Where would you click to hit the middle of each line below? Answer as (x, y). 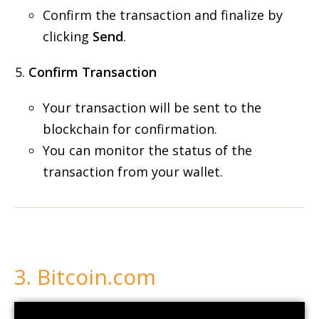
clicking (68, 36)
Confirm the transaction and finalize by (163, 15)
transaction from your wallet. (133, 172)
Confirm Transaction (93, 72)
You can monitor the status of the (147, 150)
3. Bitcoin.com (85, 277)
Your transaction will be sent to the (152, 108)
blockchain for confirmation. (130, 129)
